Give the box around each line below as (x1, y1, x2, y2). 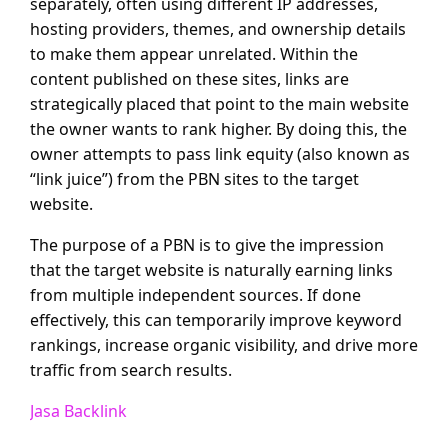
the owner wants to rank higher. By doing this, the (30, 118, 407, 141)
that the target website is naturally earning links (30, 259, 393, 282)
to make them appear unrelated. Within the (30, 43, 358, 66)
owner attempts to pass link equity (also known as (30, 143, 410, 166)
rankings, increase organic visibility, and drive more (30, 334, 418, 357)
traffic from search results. (30, 359, 232, 382)
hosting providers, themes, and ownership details (30, 18, 406, 41)
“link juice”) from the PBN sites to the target (30, 168, 359, 191)
